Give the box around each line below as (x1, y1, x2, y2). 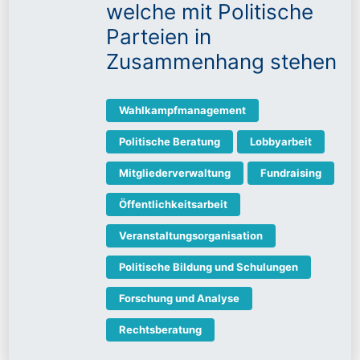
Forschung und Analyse (119, 292, 239, 305)
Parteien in (106, 24, 211, 50)
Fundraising (260, 166, 321, 180)
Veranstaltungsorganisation (119, 229, 263, 243)
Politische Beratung (119, 135, 220, 149)
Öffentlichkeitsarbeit (119, 198, 227, 211)
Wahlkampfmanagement (119, 104, 246, 117)
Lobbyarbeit (250, 135, 312, 149)
